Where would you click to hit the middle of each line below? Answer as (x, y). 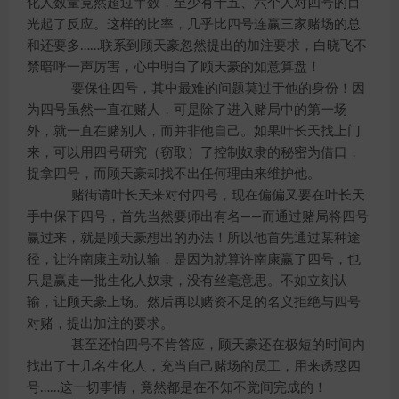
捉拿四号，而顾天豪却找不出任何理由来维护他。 (174, 174)
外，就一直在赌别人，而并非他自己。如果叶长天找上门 (194, 131)
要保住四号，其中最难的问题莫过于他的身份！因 (205, 89)
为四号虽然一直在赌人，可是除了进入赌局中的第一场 (187, 110)
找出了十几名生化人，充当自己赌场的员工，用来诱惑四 (194, 366)
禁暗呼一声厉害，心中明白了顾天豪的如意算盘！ (174, 67)
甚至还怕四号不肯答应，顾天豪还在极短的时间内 (205, 345)
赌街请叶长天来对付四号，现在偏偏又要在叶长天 (205, 195)
